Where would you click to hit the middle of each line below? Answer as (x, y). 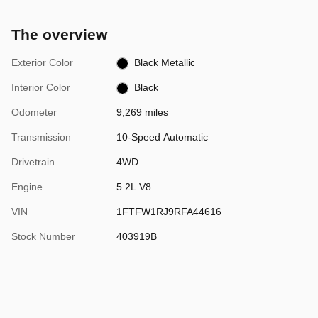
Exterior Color (42, 63)
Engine (27, 187)
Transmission (41, 137)
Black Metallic (165, 63)
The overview (59, 35)
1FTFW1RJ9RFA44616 (169, 212)
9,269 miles (142, 113)
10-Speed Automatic (162, 137)
